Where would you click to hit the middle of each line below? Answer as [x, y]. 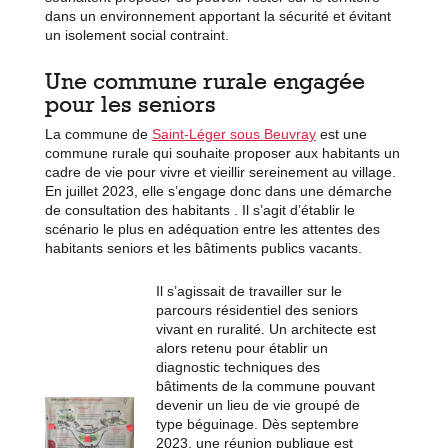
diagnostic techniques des [237, 366]
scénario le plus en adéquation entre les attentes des [212, 228]
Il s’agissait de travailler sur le [248, 290]
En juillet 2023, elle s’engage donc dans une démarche [218, 190]
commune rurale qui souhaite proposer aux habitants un [222, 152]
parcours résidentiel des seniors [256, 309]
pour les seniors [130, 103]
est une [341, 133]
